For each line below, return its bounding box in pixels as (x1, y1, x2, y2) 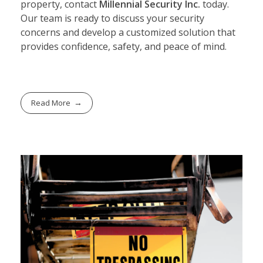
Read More (31, 97, 71, 108)
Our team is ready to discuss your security (21, 12, 204, 25)
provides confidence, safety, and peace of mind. (21, 40, 227, 53)
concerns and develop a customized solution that (21, 26, 235, 39)
